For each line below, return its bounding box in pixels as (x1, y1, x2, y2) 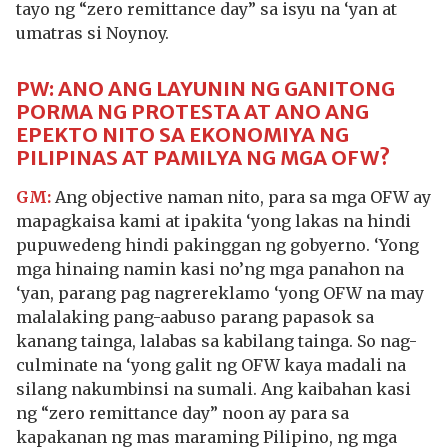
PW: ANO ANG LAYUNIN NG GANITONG (16, 76, 395, 101)
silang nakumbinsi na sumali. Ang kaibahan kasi (16, 379, 411, 399)
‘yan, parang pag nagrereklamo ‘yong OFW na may (16, 283, 424, 303)
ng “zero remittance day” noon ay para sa (16, 403, 349, 423)
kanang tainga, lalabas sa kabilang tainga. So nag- (16, 331, 417, 351)
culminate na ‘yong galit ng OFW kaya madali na (16, 355, 406, 375)
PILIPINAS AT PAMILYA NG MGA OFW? (16, 145, 390, 170)
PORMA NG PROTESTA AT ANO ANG (16, 99, 369, 124)
